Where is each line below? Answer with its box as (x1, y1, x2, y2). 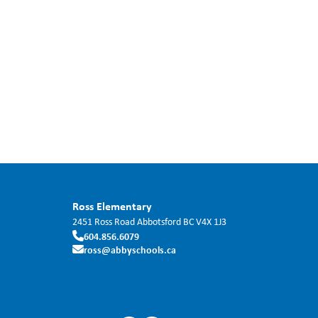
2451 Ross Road (72, 214, 135, 228)
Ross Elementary (72, 197, 152, 214)
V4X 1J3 (196, 214, 226, 228)
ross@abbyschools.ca (84, 242, 176, 256)
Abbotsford (137, 214, 181, 228)
